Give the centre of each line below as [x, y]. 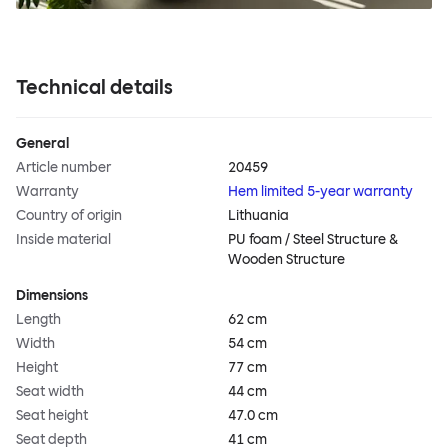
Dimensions [52, 296]
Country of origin [69, 216]
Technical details [94, 87]
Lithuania [258, 216]
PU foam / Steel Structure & [313, 240]
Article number [63, 168]
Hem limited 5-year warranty [320, 192]
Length [38, 320]
